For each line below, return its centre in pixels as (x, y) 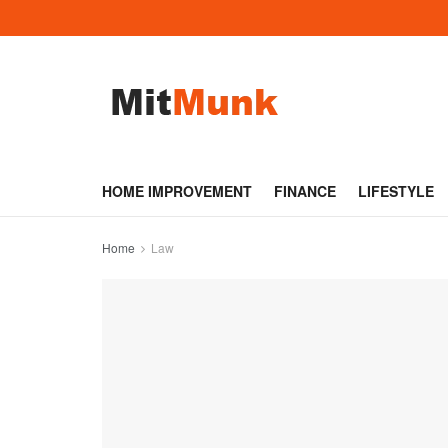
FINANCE (305, 191)
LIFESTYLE (396, 191)
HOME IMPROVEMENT (177, 191)
